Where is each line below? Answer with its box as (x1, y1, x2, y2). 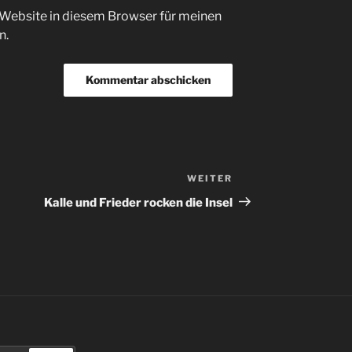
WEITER (187, 172, 233, 184)
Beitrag (232, 191, 278, 207)
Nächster (232, 172, 289, 188)
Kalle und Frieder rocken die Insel (44, 195, 233, 210)
